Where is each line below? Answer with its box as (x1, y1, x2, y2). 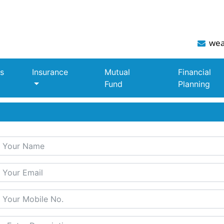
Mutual (104, 67, 130, 77)
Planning (177, 79, 210, 89)
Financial (177, 67, 211, 77)
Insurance (31, 67, 68, 77)
